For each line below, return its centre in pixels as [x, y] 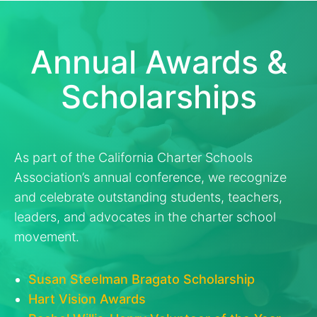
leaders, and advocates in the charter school [145, 217]
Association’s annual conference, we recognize [150, 177]
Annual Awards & [158, 62]
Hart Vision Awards [87, 299]
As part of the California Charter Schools [133, 157]
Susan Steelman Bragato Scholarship [142, 279]
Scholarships [158, 97]
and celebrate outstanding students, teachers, [148, 197]
